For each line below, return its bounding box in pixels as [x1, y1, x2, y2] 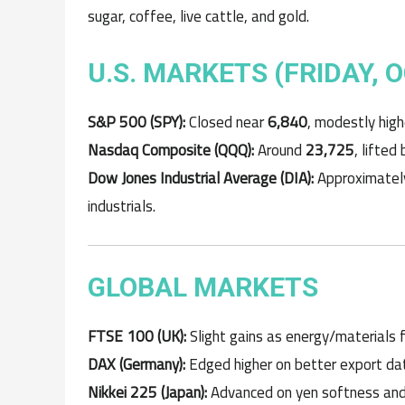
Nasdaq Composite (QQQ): [88, 136, 254, 165]
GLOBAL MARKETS [88, 270, 318, 303]
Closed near [185, 108, 268, 137]
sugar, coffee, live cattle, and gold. [88, 2, 309, 31]
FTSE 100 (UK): [88, 321, 186, 351]
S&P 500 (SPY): [88, 108, 185, 137]
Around [254, 136, 306, 165]
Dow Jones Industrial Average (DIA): [88, 164, 314, 193]
